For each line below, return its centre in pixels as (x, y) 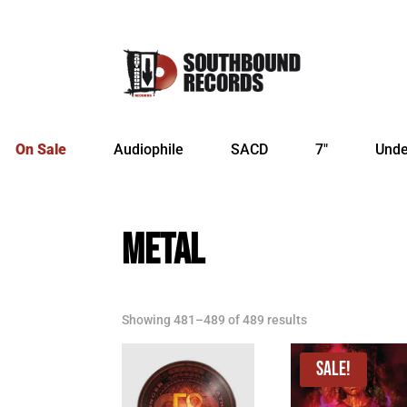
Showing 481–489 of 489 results (215, 320)
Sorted (326, 319)
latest (323, 356)
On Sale (41, 150)
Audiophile (149, 150)
